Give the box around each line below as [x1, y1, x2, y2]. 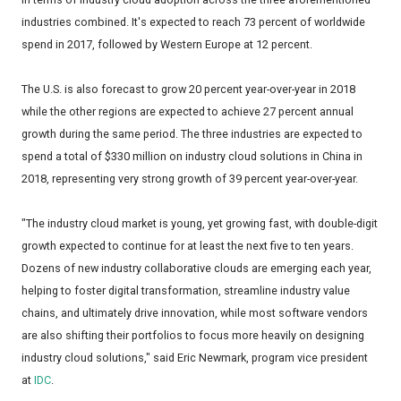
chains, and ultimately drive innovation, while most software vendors [21, 306, 368, 320]
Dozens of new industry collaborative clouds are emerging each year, [21, 261, 371, 276]
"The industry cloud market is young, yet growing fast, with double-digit [21, 217, 378, 231]
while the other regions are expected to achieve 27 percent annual [21, 105, 354, 119]
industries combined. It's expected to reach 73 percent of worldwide [21, 15, 365, 30]
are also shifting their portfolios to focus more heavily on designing [21, 328, 364, 343]
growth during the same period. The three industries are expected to [21, 127, 363, 141]
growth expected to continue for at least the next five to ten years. [21, 239, 354, 253]
